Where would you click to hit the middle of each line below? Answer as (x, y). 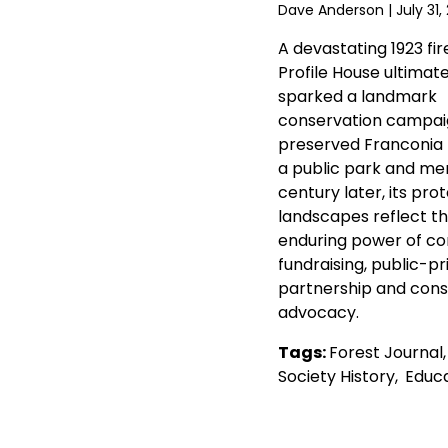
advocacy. (318, 313)
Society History (336, 377)
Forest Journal (385, 353)
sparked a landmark (357, 97)
